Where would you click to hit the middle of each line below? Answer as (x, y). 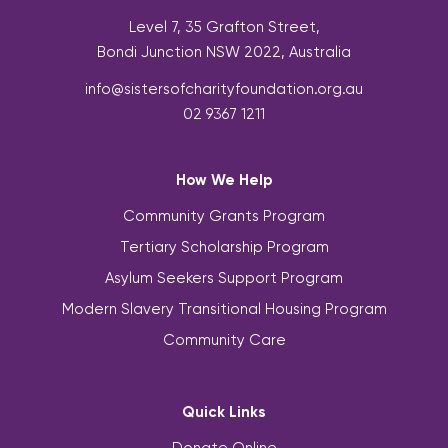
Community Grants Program (224, 215)
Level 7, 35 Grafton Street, (224, 26)
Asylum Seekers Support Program (224, 277)
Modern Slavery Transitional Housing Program (224, 308)
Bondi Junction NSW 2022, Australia (224, 51)
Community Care (224, 339)
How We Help (224, 179)
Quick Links (224, 411)
